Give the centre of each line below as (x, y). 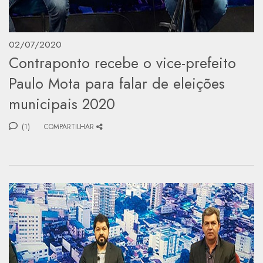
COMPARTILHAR (69, 127)
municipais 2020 (62, 104)
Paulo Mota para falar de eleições (117, 83)
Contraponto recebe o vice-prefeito (122, 63)
